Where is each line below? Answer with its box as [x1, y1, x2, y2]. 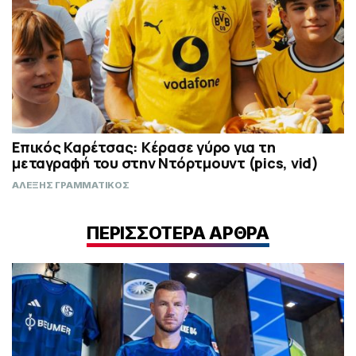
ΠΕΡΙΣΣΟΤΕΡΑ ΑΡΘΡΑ [87, 222, 269, 243]
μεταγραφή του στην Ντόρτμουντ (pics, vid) [12, 153, 319, 173]
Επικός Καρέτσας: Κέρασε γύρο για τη [12, 137, 276, 157]
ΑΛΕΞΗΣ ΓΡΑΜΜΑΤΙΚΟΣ [12, 180, 130, 192]
